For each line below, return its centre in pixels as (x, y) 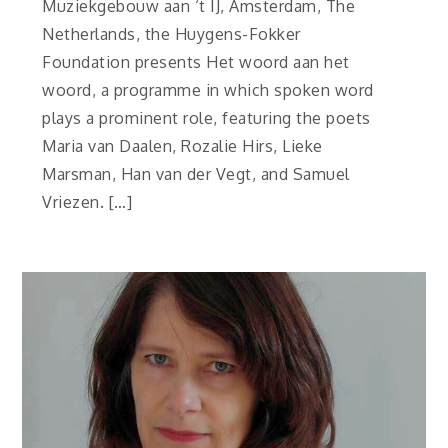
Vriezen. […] (87, 201)
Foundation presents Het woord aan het (196, 61)
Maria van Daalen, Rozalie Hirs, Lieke (182, 145)
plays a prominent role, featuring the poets (206, 117)
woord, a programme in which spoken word (208, 89)
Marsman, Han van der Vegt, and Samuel (196, 173)
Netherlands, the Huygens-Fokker (171, 33)
